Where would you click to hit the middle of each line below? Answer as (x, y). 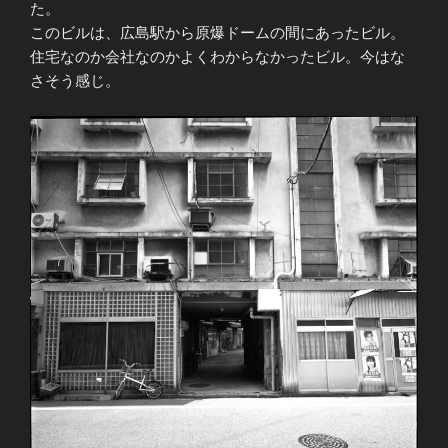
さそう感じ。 (75, 81)
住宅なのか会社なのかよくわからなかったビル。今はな (217, 57)
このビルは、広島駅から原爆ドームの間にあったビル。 (217, 33)
